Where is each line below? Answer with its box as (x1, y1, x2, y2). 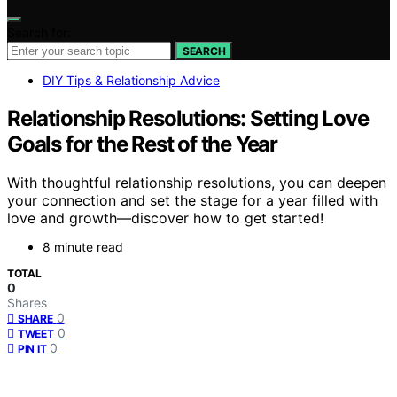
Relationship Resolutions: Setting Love (7, 105, 369, 131)
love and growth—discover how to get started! (7, 209, 323, 228)
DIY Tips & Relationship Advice (43, 72, 220, 88)
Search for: (7, 24, 71, 40)
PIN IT (18, 342, 47, 356)
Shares (7, 295, 47, 311)
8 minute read (43, 239, 123, 255)
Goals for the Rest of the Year (7, 130, 277, 157)
